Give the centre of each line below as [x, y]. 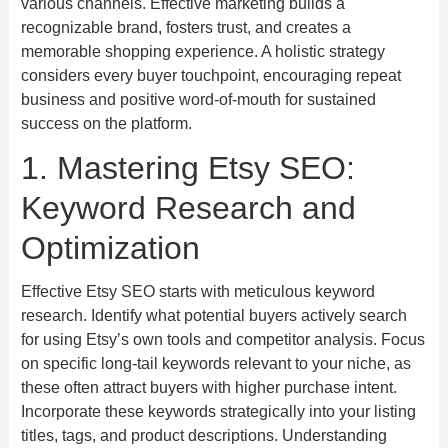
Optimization [110, 248]
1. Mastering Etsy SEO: [187, 168]
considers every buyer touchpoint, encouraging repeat [210, 75]
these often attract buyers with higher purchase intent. [208, 387]
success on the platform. [106, 123]
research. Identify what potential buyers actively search [213, 315]
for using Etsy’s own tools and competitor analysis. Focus [222, 339]
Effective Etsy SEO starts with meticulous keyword [197, 291]
